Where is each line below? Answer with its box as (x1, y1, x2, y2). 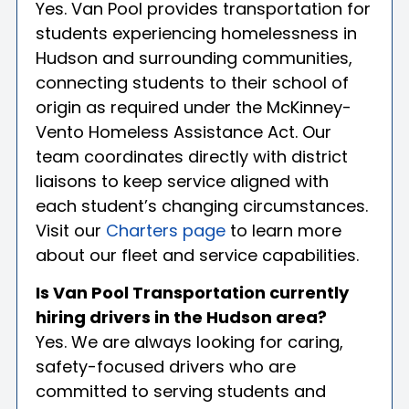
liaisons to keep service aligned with (36, 169, 329, 193)
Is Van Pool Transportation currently (36, 281, 349, 305)
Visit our (36, 218, 106, 242)
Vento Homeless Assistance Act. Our (36, 120, 331, 143)
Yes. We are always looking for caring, (36, 330, 343, 354)
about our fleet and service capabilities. (36, 243, 359, 267)
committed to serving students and (36, 380, 326, 404)
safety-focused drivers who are (36, 355, 296, 379)
